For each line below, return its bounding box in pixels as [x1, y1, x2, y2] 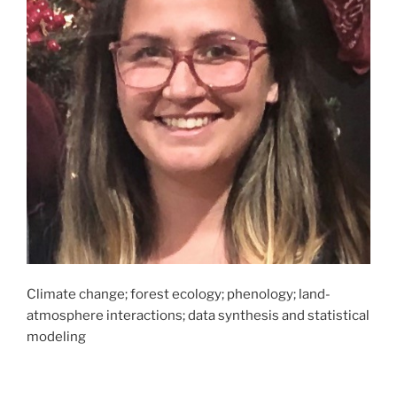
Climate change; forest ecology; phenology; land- [27, 286, 331, 303]
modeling [27, 329, 86, 346]
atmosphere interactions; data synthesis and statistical [27, 307, 370, 324]
